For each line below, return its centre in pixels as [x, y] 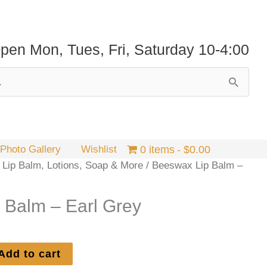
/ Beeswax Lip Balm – [193, 165]
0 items [157, 149]
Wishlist [99, 149]
